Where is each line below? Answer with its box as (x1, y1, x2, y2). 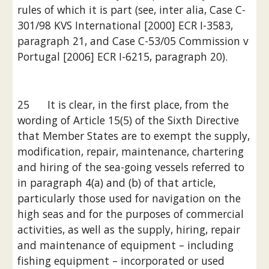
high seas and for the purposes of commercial (17, 207, 244, 221)
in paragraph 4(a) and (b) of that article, (17, 175, 216, 190)
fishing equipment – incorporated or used (17, 253, 225, 268)
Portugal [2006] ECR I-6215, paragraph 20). (17, 49, 228, 64)
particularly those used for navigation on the (17, 191, 241, 205)
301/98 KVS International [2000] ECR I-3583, (17, 18, 234, 32)
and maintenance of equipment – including (17, 238, 234, 252)
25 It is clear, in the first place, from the (17, 97, 229, 112)
